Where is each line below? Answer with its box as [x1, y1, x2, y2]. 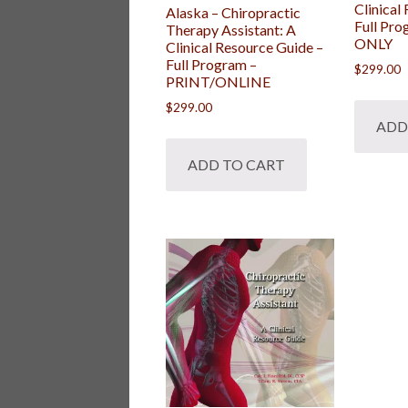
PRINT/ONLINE [166, 73, 270, 91]
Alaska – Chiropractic [166, 4, 301, 22]
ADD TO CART [188, 155, 285, 173]
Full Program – [166, 56, 257, 74]
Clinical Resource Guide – [166, 38, 323, 56]
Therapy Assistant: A [166, 21, 296, 39]
